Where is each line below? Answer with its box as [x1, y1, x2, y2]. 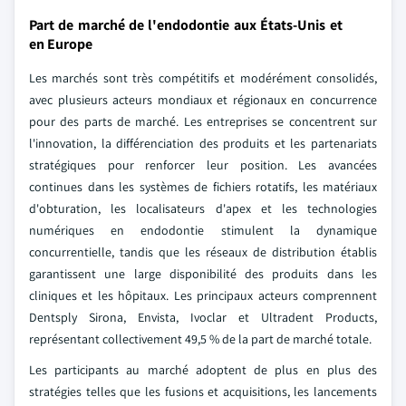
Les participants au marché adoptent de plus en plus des [29, 362, 377, 378]
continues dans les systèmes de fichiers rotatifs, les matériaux [29, 179, 377, 195]
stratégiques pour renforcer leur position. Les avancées [29, 157, 377, 173]
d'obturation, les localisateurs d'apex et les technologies [29, 200, 377, 217]
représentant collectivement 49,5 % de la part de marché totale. [29, 331, 372, 347]
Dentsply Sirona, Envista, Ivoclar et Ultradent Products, [29, 309, 377, 325]
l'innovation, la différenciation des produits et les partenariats [29, 135, 377, 151]
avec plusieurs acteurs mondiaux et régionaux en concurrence [29, 92, 377, 108]
